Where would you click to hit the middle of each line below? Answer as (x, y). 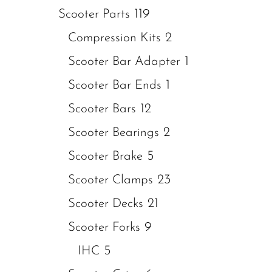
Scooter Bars (102, 109)
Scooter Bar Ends (115, 85)
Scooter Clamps (110, 180)
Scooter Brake (105, 156)
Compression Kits (114, 38)
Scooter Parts (94, 14)
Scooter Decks (106, 204)
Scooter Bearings (114, 133)
